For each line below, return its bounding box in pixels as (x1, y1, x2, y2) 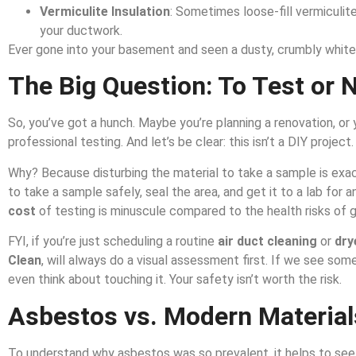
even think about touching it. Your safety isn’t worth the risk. (8, 272, 342, 288)
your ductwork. (40, 23, 122, 39)
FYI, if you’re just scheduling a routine (8, 234, 218, 250)
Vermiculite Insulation (40, 4, 170, 20)
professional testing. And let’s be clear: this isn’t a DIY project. (8, 134, 354, 150)
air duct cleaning (218, 234, 317, 250)
